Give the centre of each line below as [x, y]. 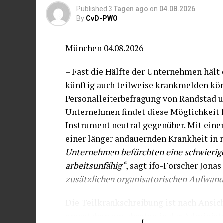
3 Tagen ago [128, 9]
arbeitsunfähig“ [96, 165]
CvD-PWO [102, 18]
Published [92, 9]
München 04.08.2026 [104, 48]
